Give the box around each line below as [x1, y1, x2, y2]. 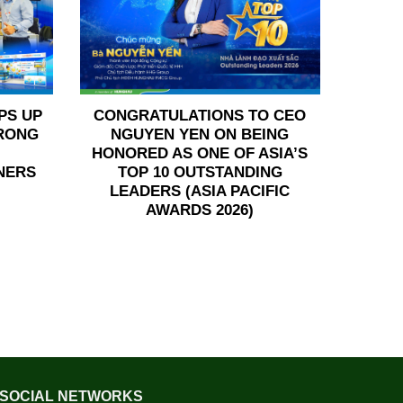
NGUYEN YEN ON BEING [111, 126, 290, 144]
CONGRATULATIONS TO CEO [94, 107, 307, 125]
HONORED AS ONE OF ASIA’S [92, 145, 309, 163]
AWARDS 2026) [146, 201, 255, 219]
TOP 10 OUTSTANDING [117, 164, 282, 182]
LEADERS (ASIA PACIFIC [110, 183, 291, 201]
